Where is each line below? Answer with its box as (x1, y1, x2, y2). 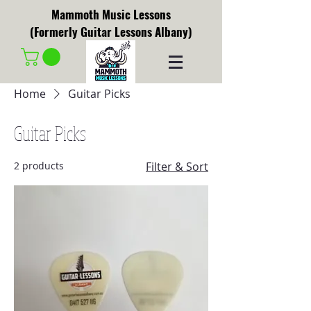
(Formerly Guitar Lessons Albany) (29, 23, 192, 40)
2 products (14, 158, 64, 172)
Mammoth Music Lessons (51, 6, 171, 23)
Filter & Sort (146, 158, 208, 174)
